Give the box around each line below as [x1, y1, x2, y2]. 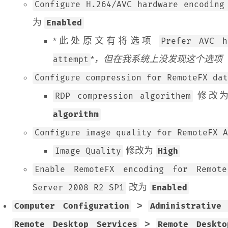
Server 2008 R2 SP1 [33, 183, 124, 193]
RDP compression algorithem [55, 91, 191, 101]
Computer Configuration [14, 201, 129, 211]
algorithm [53, 109, 99, 120]
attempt [53, 54, 89, 65]
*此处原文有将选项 [53, 36, 159, 46]
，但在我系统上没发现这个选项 [94, 54, 222, 64]
